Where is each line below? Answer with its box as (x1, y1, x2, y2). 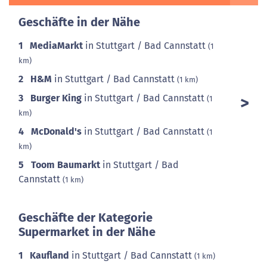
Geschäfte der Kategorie (18, 210, 153, 225)
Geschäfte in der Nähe (18, 15, 140, 29)
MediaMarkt (30, 40, 83, 51)
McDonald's (31, 126, 82, 137)
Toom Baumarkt (31, 159, 100, 170)
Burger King (30, 92, 82, 104)
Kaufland (30, 250, 69, 261)
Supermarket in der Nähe (18, 225, 156, 239)
